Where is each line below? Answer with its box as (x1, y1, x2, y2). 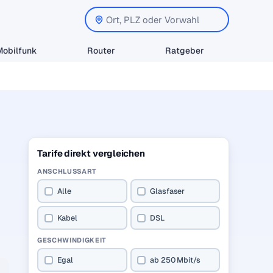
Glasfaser (150, 185, 185, 196)
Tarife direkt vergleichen (37, 147, 146, 159)
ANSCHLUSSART (37, 167, 97, 175)
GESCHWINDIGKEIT (37, 236, 107, 244)
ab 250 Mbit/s (150, 254, 201, 265)
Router (87, 45, 115, 56)
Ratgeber (165, 45, 204, 56)
